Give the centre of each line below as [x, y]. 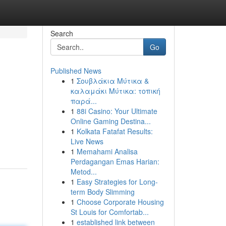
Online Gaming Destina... [110, 121]
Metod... [83, 172]
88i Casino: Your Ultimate [117, 111]
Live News [87, 141]
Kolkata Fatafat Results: [115, 131]
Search [62, 33]
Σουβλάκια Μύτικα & [112, 81]
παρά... [83, 101]
